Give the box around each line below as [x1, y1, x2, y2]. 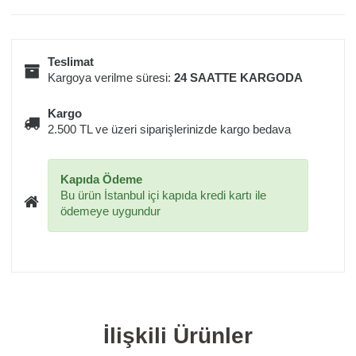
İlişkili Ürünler [103, 323, 253, 349]
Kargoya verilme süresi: [48, 71, 175, 85]
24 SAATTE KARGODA [174, 71, 304, 85]
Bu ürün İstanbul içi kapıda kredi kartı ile [60, 188, 267, 203]
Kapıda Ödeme [60, 172, 143, 187]
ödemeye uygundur [60, 204, 161, 219]
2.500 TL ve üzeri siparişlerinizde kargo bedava [48, 122, 292, 137]
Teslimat [48, 55, 95, 69]
